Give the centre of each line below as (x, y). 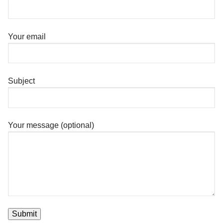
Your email (27, 36)
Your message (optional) (51, 125)
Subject (21, 81)
